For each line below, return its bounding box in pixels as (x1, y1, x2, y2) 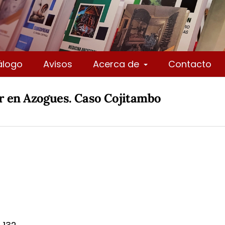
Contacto (168, 57, 212, 70)
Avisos (43, 57, 72, 70)
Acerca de (92, 57, 142, 70)
